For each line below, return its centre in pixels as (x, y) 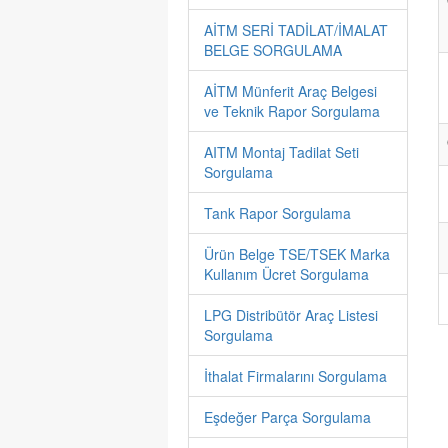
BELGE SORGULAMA (273, 50)
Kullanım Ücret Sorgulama (286, 274)
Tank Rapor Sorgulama (277, 213)
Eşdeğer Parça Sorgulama (287, 417)
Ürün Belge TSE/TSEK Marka (297, 254)
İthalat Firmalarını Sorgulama (295, 376)
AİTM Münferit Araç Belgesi (290, 91)
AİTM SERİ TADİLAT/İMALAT (296, 30)
